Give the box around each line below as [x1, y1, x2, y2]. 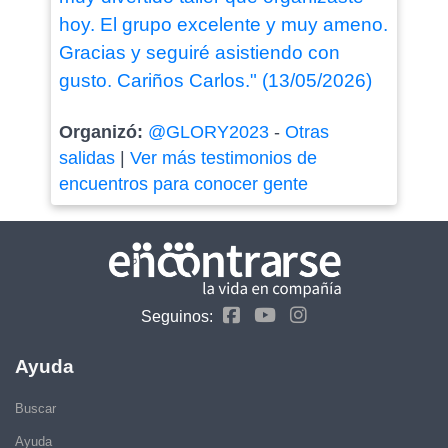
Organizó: [58, 122, 148, 143]
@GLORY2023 [147, 122, 269, 143]
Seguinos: [141, 307, 213, 325]
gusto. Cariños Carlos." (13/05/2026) [58, 70, 372, 92]
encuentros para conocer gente [58, 174, 308, 195]
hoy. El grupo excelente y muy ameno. [58, 14, 388, 36]
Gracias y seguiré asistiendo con [58, 42, 340, 64]
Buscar [15, 400, 56, 416]
